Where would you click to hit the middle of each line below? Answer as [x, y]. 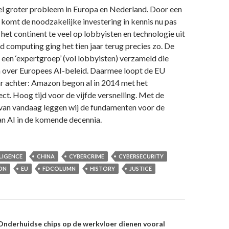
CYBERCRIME [87, 156]
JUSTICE [141, 168]
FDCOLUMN [59, 168]
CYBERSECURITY [141, 156]
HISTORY [102, 168]
